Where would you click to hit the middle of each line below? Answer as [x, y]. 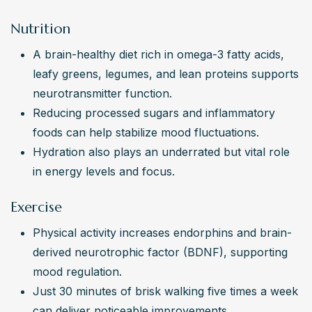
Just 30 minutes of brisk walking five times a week [165, 291]
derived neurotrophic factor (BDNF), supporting [160, 252]
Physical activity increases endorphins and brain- [162, 233]
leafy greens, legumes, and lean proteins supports [166, 74]
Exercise [36, 208]
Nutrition [40, 29]
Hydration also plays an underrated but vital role [161, 152]
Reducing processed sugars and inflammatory [154, 113]
